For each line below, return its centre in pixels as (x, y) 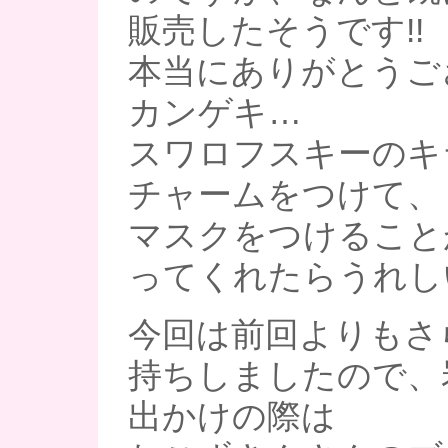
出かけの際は (232, 416)
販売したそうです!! (276, 30)
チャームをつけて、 (284, 194)
